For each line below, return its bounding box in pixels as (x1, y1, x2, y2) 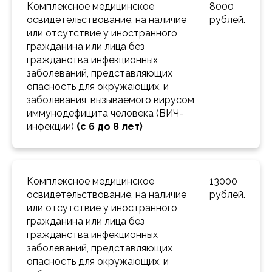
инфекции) (27, 121, 76, 133)
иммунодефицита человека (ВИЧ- (27, 107, 183, 120)
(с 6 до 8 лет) (76, 121, 143, 133)
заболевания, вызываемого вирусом (27, 94, 194, 106)
